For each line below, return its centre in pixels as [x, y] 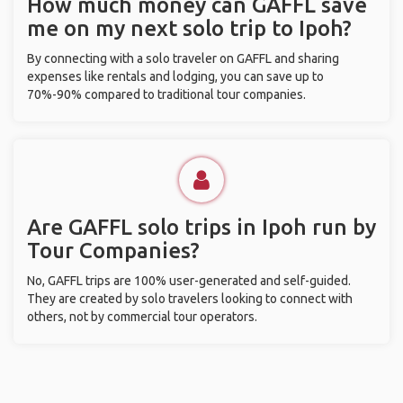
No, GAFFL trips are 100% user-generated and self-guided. [189, 281]
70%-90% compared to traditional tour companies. [166, 94]
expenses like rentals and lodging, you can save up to [175, 76]
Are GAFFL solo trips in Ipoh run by [201, 227]
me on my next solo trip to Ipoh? [189, 28]
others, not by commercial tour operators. [142, 317]
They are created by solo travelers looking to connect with [190, 299]
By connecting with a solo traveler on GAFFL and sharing [183, 58]
